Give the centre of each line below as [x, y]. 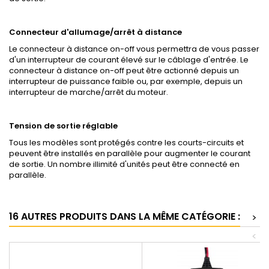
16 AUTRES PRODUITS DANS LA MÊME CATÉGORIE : [125, 217]
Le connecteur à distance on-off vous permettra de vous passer [134, 49]
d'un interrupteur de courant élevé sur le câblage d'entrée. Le [129, 60]
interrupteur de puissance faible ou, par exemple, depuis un [126, 82]
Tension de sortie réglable [63, 126]
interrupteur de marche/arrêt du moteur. [89, 92]
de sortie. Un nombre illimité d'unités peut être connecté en [124, 165]
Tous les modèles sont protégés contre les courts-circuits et [126, 143]
